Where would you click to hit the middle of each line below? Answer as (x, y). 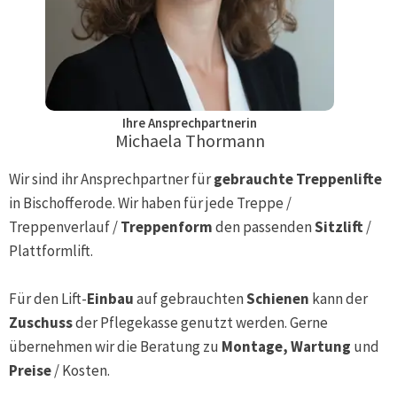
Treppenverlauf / (65, 226)
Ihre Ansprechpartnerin (190, 122)
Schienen (279, 298)
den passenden (264, 226)
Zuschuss (41, 322)
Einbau (112, 298)
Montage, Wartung (286, 346)
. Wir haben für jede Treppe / (202, 202)
